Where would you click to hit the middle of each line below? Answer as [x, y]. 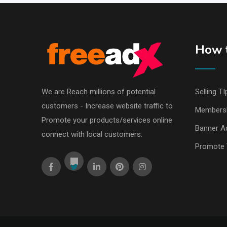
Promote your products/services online [107, 120]
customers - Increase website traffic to [107, 106]
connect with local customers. [92, 135]
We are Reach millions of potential [99, 92]
